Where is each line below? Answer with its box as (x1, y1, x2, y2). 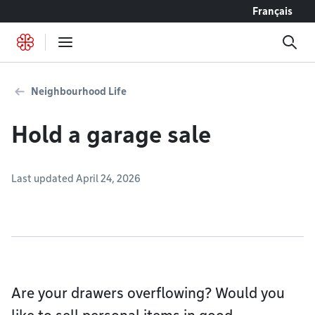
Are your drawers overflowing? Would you (11, 285, 285, 302)
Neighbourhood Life (31, 86, 127, 97)
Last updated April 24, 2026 (11, 173, 141, 184)
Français (252, 6, 292, 17)
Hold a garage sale (11, 121, 211, 148)
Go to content (18, 6, 72, 16)
